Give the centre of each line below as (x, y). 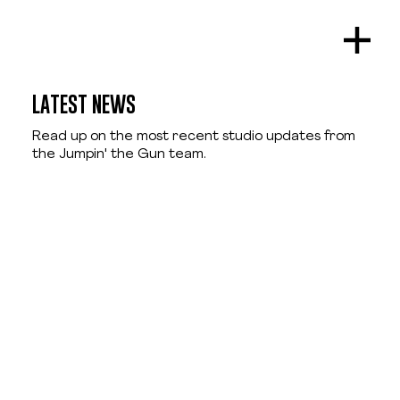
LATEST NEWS (83, 105)
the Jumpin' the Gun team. (119, 154)
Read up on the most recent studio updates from (193, 137)
